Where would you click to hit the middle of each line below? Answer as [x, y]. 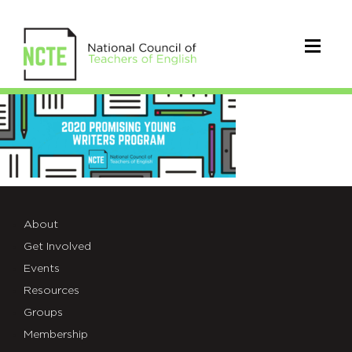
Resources [51, 291]
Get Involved [57, 247]
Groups [43, 313]
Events [42, 269]
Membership [56, 335]
